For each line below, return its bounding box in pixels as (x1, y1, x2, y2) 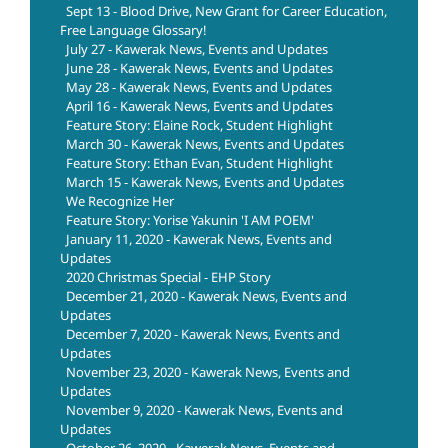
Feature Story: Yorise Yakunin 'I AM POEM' (66, 211, 314, 230)
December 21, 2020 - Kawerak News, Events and (66, 287, 347, 306)
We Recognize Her (66, 192, 174, 211)
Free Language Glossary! (60, 21, 207, 40)
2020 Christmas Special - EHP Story (66, 268, 271, 287)
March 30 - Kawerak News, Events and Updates (66, 135, 344, 154)
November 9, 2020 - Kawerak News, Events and (66, 401, 343, 420)
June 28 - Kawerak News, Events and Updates (66, 59, 333, 78)
